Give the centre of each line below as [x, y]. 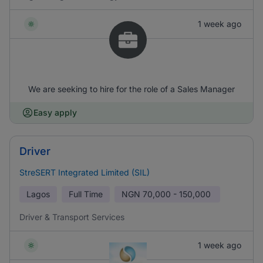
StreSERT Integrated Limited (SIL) [85, 172]
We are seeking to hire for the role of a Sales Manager [131, 89]
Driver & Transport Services [72, 217]
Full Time [86, 194]
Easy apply [55, 112]
